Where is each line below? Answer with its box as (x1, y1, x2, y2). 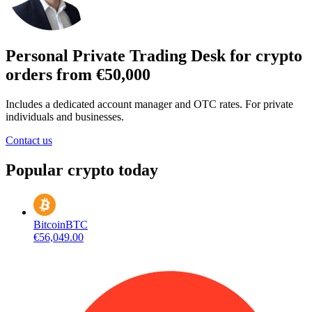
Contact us (6, 134, 52, 147)
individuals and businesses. (6, 111, 124, 123)
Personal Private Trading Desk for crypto (6, 47, 302, 65)
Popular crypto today (6, 161, 158, 180)
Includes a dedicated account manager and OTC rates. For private (6, 98, 293, 111)
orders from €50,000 (6, 65, 150, 84)
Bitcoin (33, 219, 65, 231)
